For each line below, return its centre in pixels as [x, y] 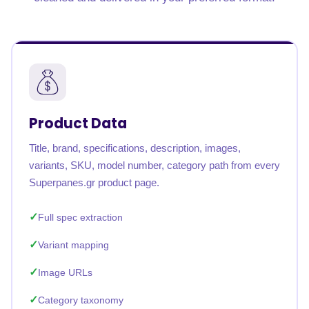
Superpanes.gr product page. [94, 182]
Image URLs [65, 272]
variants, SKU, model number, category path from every [154, 165]
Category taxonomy [81, 300]
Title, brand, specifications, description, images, [135, 148]
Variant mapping [73, 245]
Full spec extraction [80, 217]
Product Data [78, 123]
